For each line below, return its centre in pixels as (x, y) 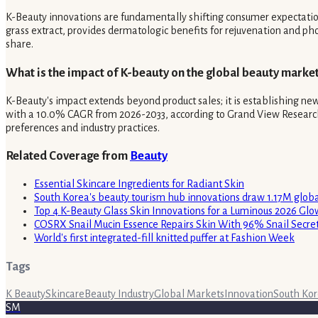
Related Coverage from (68, 156)
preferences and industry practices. (83, 127)
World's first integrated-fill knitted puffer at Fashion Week (164, 238)
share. (20, 44)
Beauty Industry (119, 294)
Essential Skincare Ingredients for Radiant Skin (139, 184)
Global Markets (189, 294)
